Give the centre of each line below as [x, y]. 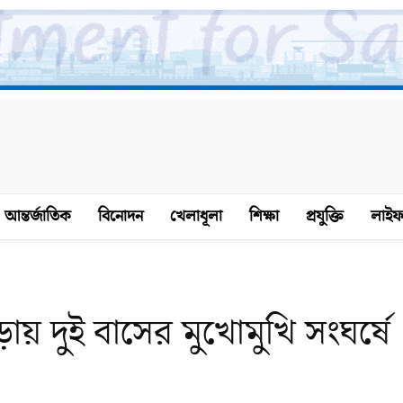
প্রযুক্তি [324, 216]
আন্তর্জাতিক [37, 216]
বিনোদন [120, 216]
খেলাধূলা [196, 216]
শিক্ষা [264, 216]
